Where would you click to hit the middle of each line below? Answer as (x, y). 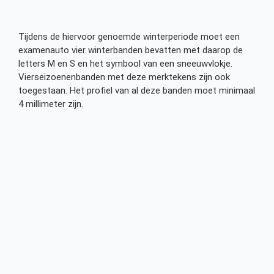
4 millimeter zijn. (51, 104)
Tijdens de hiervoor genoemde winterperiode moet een (129, 36)
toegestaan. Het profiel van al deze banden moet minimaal (137, 90)
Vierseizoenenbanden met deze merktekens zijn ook (124, 77)
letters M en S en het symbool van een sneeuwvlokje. (125, 63)
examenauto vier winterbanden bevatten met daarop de (131, 50)
